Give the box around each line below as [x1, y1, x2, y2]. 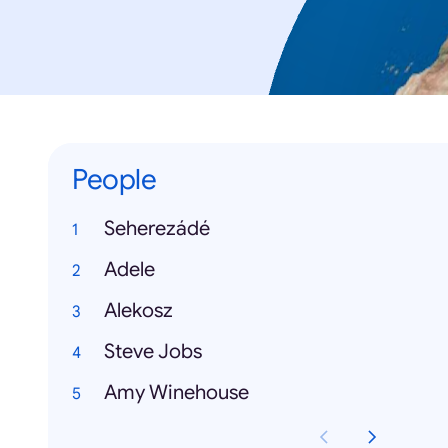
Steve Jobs [104, 339, 202, 365]
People [72, 162, 156, 198]
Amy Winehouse [104, 380, 249, 406]
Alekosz [104, 298, 173, 324]
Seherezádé [104, 216, 210, 242]
